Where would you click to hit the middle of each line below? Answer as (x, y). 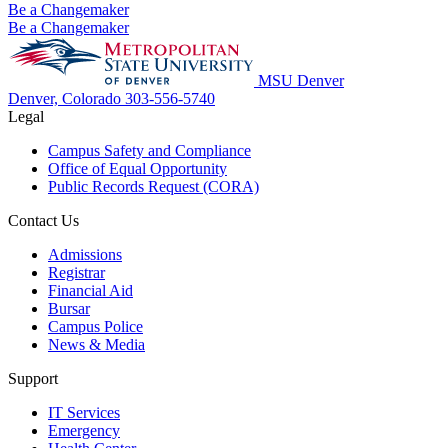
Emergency (84, 431)
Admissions (85, 255)
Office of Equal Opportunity (137, 169)
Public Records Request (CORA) (153, 187)
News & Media (96, 345)
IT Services (84, 413)
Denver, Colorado (66, 99)
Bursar (69, 309)
